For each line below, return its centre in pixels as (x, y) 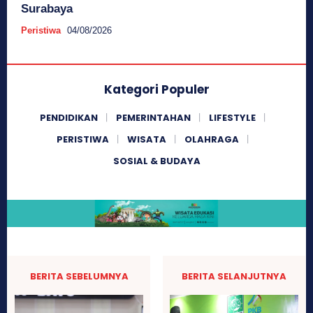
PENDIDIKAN (68, 118)
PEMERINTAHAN (153, 118)
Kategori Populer (156, 90)
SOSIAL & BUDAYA (156, 161)
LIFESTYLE (232, 118)
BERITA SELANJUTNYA (234, 277)
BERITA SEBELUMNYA (79, 277)
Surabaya (47, 9)
